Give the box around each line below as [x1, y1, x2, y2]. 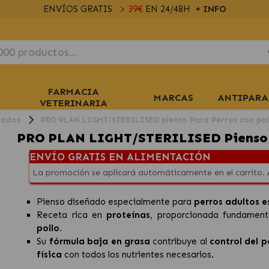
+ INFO [195, 4, 226, 14]
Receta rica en [37, 210, 107, 220]
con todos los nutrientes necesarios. [62, 249, 217, 260]
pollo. [37, 223, 65, 234]
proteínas [106, 210, 151, 220]
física [37, 249, 62, 260]
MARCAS [154, 91, 193, 103]
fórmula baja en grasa [49, 236, 150, 247]
